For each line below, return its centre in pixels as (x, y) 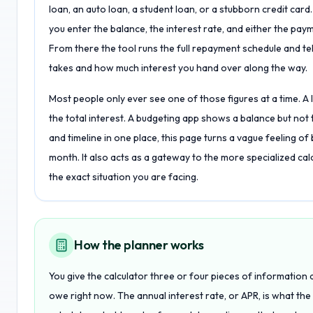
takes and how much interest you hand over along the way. (178, 68)
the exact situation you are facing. (124, 177)
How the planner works (139, 245)
